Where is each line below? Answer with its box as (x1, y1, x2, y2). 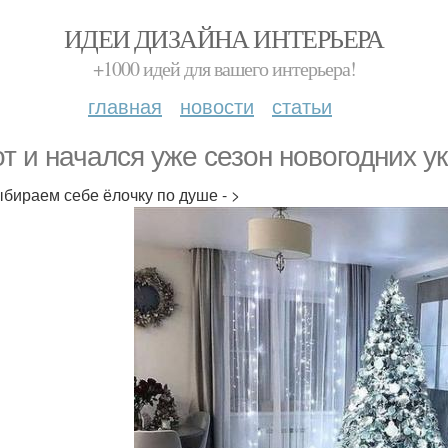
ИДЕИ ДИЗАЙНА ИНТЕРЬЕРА (64, 21, 384, 55)
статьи (272, 91, 332, 120)
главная (88, 91, 162, 120)
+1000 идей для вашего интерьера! (92, 55, 356, 82)
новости (180, 91, 254, 120)
